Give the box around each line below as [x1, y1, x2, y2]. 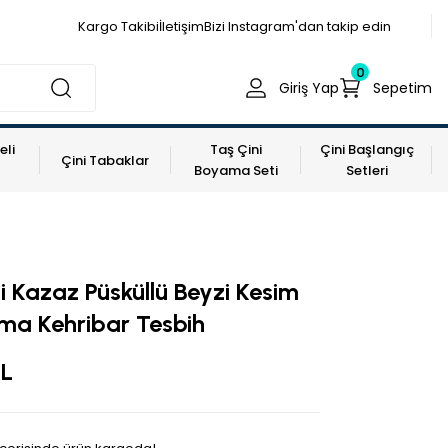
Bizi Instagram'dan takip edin [204, 16, 391, 36]
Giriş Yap [279, 78, 339, 98]
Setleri [345, 161, 388, 180]
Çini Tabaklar [61, 150, 150, 170]
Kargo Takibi [78, 16, 159, 36]
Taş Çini [209, 140, 262, 159]
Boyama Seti [193, 161, 278, 180]
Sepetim [373, 78, 432, 98]
